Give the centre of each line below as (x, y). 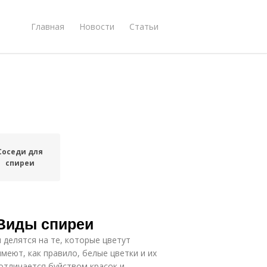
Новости (97, 26)
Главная (48, 26)
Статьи (144, 26)
